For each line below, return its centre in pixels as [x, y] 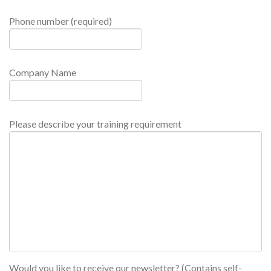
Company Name [43, 73]
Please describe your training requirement [95, 124]
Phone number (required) [60, 21]
